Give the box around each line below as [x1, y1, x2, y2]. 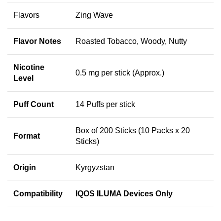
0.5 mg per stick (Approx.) [75, 68, 164, 77]
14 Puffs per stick [75, 100, 135, 109]
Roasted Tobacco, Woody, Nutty [75, 37, 187, 45]
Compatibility [13, 189, 63, 198]
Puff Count [13, 100, 54, 109]
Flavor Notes [13, 37, 61, 45]
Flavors [13, 10, 39, 19]
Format [13, 131, 40, 140]
